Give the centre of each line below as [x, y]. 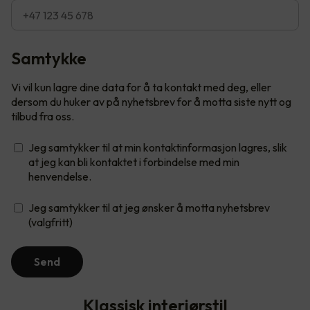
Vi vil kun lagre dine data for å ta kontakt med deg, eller [141, 88]
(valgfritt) [51, 222]
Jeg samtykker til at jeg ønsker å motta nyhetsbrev [149, 208]
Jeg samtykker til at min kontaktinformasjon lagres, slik [158, 148]
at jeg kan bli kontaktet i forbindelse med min [134, 162]
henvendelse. [60, 177]
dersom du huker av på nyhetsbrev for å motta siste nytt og [151, 102]
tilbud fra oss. [43, 117]
